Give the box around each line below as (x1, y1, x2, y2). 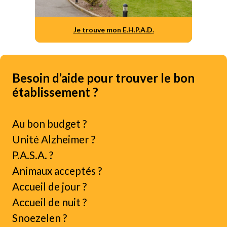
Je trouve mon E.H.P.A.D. (73, 25, 154, 34)
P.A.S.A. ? (12, 148, 53, 161)
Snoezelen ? (12, 211, 67, 224)
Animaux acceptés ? (12, 164, 102, 177)
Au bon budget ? (12, 117, 87, 130)
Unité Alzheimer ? (12, 133, 95, 145)
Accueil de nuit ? (12, 196, 87, 208)
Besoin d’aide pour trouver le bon (12, 70, 195, 85)
